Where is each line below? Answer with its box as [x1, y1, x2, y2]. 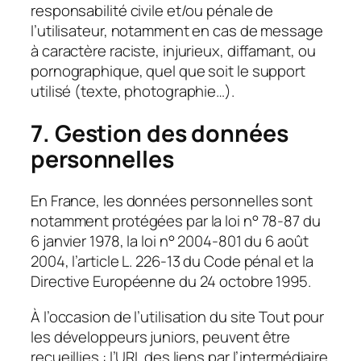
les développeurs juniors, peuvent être [31, 326, 291, 347]
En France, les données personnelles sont [31, 190, 313, 212]
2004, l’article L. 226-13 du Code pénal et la [31, 251, 313, 272]
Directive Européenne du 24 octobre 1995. [31, 271, 311, 293]
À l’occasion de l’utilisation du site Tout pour [31, 305, 325, 327]
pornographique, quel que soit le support [31, 60, 305, 81]
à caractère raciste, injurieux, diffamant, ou [31, 39, 316, 61]
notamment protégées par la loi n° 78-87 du [31, 210, 321, 232]
